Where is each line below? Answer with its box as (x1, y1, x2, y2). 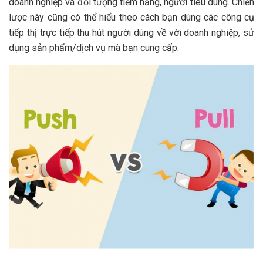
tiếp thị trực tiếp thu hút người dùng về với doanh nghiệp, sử (9, 27, 254, 39)
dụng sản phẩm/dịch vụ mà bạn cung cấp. (9, 42, 179, 54)
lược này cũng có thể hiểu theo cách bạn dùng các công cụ (9, 12, 254, 23)
